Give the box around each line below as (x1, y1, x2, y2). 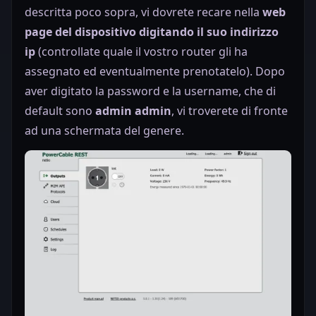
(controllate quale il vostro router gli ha (38, 43, 248, 59)
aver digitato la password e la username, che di (25, 83, 276, 99)
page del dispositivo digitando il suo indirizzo (25, 23, 279, 39)
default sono (25, 102, 95, 119)
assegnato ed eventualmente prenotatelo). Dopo (25, 63, 285, 79)
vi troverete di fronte (177, 102, 288, 119)
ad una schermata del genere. (25, 122, 184, 138)
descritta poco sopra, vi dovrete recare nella (25, 4, 262, 20)
